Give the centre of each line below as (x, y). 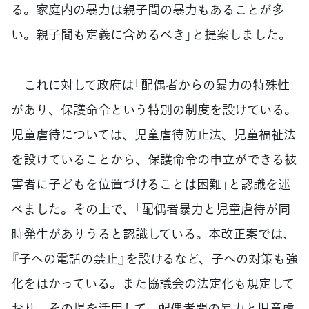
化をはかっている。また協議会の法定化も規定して (153, 283)
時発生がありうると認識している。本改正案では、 (153, 233)
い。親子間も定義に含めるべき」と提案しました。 (151, 34)
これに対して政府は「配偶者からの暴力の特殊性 (150, 84)
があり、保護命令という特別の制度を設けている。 (154, 109)
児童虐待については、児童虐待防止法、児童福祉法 (153, 134)
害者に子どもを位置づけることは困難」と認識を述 (151, 183)
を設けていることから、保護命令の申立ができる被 (154, 159)
